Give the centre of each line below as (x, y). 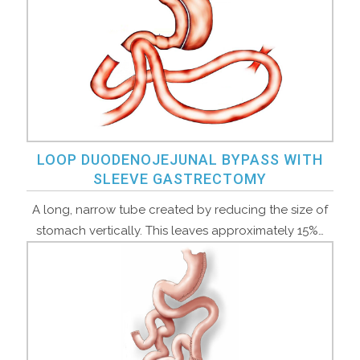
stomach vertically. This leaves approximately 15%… (180, 231)
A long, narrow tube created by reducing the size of (180, 210)
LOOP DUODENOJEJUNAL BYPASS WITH (180, 160)
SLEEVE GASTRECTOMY (180, 179)
